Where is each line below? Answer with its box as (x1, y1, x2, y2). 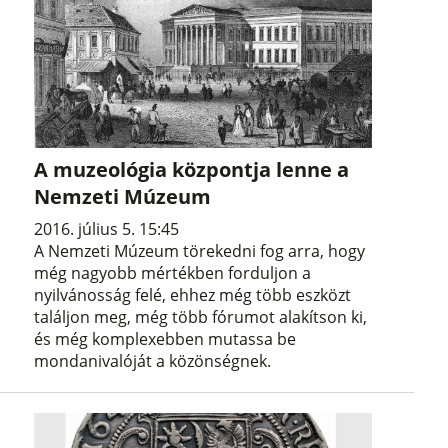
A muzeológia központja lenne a (34, 156, 350, 184)
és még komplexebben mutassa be (34, 328, 297, 351)
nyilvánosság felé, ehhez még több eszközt (34, 284, 352, 307)
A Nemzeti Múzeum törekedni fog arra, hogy (34, 240, 366, 263)
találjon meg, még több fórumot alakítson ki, (34, 306, 368, 329)
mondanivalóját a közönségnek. (34, 350, 272, 373)
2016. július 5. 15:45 (34, 218, 180, 241)
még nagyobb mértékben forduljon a (34, 262, 312, 285)
